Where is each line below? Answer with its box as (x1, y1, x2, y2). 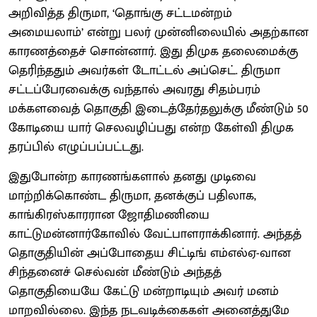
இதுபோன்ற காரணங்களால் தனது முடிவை (8, 166, 256, 188)
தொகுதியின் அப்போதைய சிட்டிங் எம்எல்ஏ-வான (8, 242, 291, 264)
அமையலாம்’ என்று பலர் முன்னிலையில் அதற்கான (8, 21, 309, 43)
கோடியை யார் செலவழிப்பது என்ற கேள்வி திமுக (8, 117, 294, 139)
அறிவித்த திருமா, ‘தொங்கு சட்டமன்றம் (8, 2, 232, 24)
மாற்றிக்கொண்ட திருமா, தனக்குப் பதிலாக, (8, 185, 256, 207)
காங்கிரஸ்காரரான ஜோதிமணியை (8, 204, 209, 226)
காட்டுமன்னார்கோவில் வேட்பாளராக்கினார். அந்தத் (8, 223, 301, 245)
